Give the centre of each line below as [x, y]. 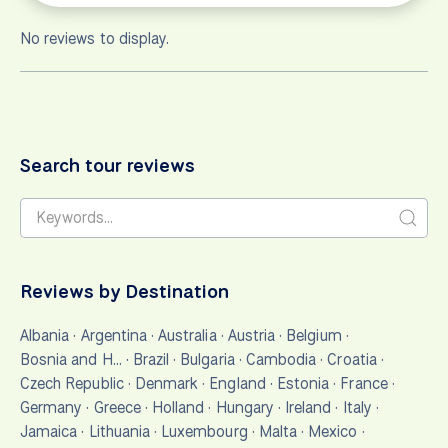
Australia [187, 335]
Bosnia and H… [71, 359]
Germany [51, 407]
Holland [178, 407]
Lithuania [119, 431]
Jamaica [49, 431]
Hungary [244, 407]
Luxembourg [204, 431]
